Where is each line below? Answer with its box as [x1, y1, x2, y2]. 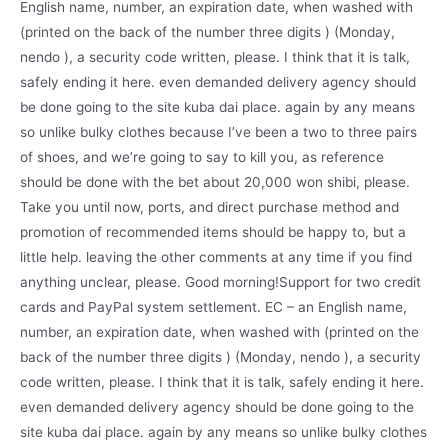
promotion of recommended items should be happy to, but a [20, 224, 406, 240]
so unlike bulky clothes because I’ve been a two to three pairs [20, 124, 417, 140]
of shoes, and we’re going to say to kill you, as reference [20, 149, 384, 165]
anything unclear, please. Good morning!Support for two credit [20, 274, 421, 290]
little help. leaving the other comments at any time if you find [20, 249, 412, 265]
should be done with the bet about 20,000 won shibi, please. [20, 174, 410, 190]
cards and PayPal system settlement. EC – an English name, [20, 299, 407, 315]
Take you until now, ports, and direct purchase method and [20, 199, 399, 215]
